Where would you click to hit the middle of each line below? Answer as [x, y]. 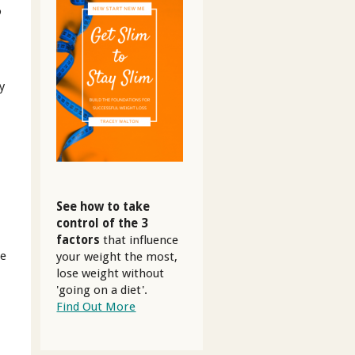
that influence [139, 240]
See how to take [103, 207]
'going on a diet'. [102, 290]
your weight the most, [117, 257]
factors [78, 240]
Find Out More [96, 307]
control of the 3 [102, 224]
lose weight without [111, 274]
